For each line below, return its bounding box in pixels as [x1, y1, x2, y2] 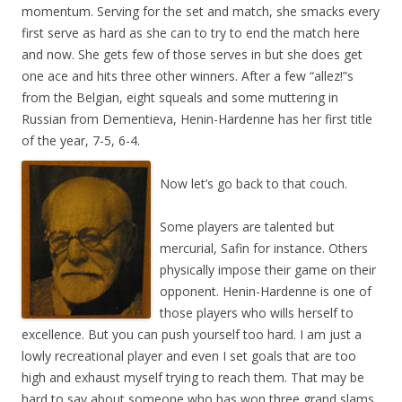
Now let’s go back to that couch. [160, 175, 347, 192]
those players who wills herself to [160, 304, 354, 321]
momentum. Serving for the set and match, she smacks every [22, 3, 380, 20]
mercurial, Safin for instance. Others [160, 240, 368, 257]
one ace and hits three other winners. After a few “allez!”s [22, 67, 354, 84]
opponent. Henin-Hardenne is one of [160, 283, 371, 300]
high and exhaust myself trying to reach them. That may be [22, 369, 364, 386]
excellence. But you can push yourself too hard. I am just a [22, 326, 362, 343]
